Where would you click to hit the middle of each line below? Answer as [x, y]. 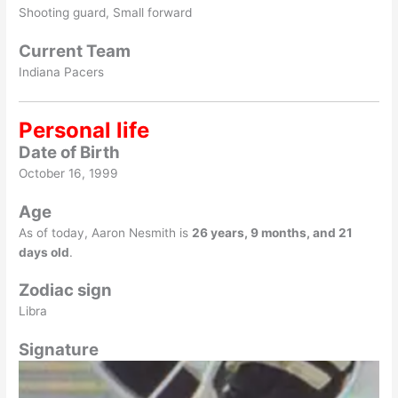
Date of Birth [70, 152]
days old [44, 252]
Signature [59, 350]
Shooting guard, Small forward [106, 13]
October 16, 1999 [69, 173]
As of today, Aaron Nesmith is [106, 232]
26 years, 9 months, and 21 [273, 232]
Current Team [75, 52]
